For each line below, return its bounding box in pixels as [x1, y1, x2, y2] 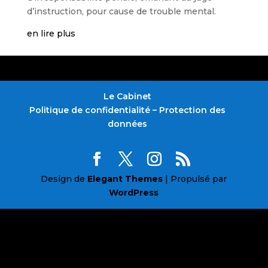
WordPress [109, 187, 159, 198]
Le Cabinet [103, 91, 151, 102]
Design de [41, 173, 88, 184]
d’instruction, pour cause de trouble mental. [26, 6, 216, 17]
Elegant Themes [87, 173, 163, 184]
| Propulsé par [163, 173, 227, 184]
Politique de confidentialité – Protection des [29, 105, 226, 115]
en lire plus [26, 28, 75, 39]
